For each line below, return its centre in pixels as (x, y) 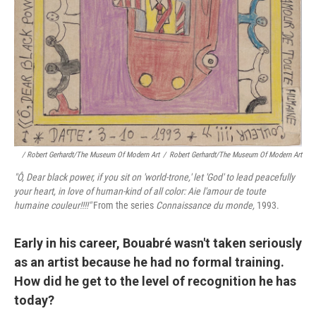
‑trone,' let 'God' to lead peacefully (230, 177)
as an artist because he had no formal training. (149, 262)
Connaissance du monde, (205, 205)
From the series (123, 205)
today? (34, 300)
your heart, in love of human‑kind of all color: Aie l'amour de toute (140, 191)
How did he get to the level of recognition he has (155, 281)
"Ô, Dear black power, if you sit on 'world (90, 177)
